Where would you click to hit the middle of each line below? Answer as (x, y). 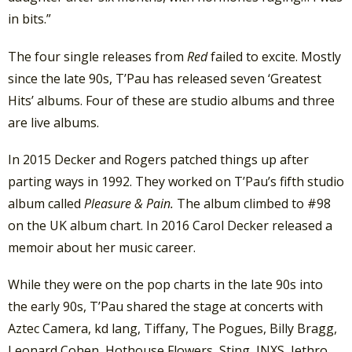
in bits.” (29, 19)
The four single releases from (97, 56)
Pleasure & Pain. (130, 203)
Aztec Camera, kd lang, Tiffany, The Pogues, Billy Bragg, (172, 329)
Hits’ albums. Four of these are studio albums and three (171, 100)
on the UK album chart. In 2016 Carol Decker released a (170, 225)
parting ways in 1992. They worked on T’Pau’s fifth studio (176, 181)
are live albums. (53, 122)
